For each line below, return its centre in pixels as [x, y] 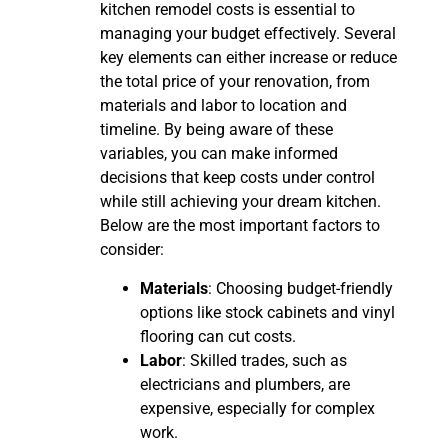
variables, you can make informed [219, 154]
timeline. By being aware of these [216, 130]
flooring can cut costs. [218, 336]
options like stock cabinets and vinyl [267, 312]
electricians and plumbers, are [245, 384]
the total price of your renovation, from [235, 82]
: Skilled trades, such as [264, 360]
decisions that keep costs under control [237, 178]
